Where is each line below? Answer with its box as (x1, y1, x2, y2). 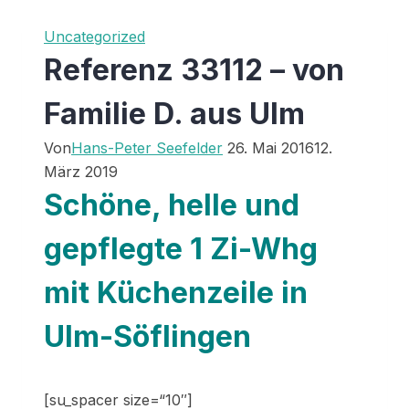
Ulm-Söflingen (44, 319, 251, 355)
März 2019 (44, 163, 118, 182)
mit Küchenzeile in (44, 275, 308, 311)
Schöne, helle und (44, 187, 299, 224)
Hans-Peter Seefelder (71, 139, 223, 158)
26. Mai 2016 (227, 139, 314, 158)
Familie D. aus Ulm (44, 96, 305, 132)
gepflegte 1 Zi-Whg (44, 231, 318, 267)
